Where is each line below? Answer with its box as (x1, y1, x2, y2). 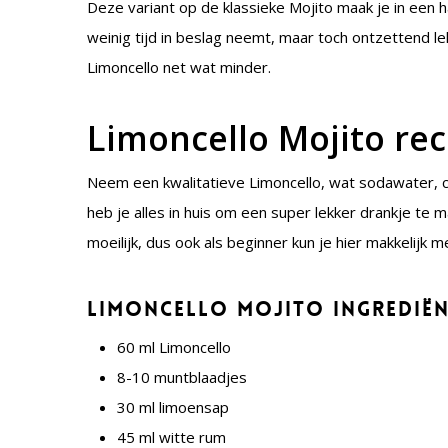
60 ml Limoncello (117, 337, 232, 357)
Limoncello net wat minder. (87, 57, 272, 77)
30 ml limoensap (117, 397, 230, 417)
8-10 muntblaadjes (117, 367, 248, 387)
